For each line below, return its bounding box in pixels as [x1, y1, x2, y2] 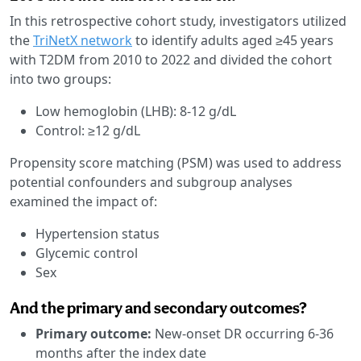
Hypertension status [35, 224, 160, 243]
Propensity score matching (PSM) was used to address [10, 153, 342, 172]
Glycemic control [35, 243, 138, 262]
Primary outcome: [35, 324, 151, 342]
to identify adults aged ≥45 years [132, 31, 334, 49]
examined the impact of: [10, 192, 157, 210]
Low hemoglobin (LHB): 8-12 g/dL [35, 102, 236, 120]
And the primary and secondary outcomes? [10, 297, 307, 317]
